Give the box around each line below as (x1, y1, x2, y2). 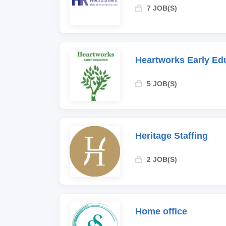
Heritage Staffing (135, 131, 208, 141)
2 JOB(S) (147, 155, 177, 163)
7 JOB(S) (147, 4, 177, 12)
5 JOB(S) (147, 80, 177, 88)
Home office (135, 206, 187, 216)
